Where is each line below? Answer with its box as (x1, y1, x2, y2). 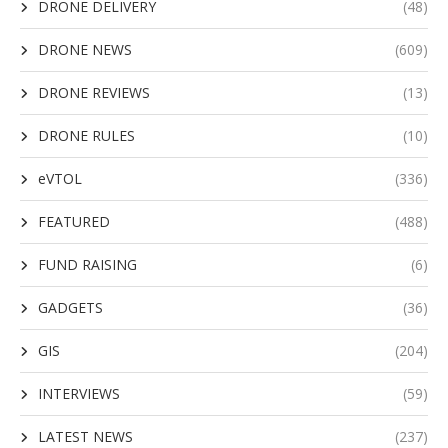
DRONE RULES (38, 126, 135, 145)
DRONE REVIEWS (38, 83, 150, 102)
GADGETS (38, 298, 103, 317)
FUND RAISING (38, 255, 137, 274)
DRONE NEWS (38, 40, 132, 59)
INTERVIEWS (38, 384, 120, 403)
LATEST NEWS (38, 427, 133, 446)
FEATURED (38, 212, 110, 231)
